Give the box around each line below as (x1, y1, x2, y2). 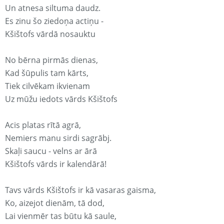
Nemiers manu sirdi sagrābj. (5, 132, 111, 144)
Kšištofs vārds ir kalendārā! (5, 158, 106, 170)
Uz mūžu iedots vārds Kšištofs (5, 93, 117, 105)
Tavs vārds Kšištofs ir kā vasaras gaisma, (5, 184, 156, 196)
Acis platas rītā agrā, (5, 119, 81, 131)
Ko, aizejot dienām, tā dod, (5, 197, 104, 209)
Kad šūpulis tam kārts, (5, 67, 88, 79)
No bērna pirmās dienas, (5, 54, 98, 66)
